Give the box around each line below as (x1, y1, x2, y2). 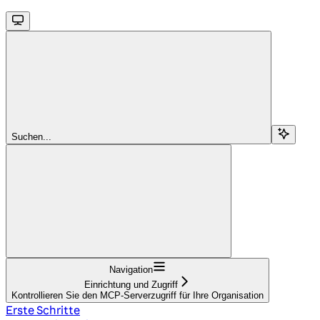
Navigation (109, 264, 153, 275)
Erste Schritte (6, 302, 80, 317)
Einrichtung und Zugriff (84, 279, 178, 290)
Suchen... (11, 131, 51, 142)
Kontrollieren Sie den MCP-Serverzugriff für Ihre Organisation (11, 289, 264, 301)
